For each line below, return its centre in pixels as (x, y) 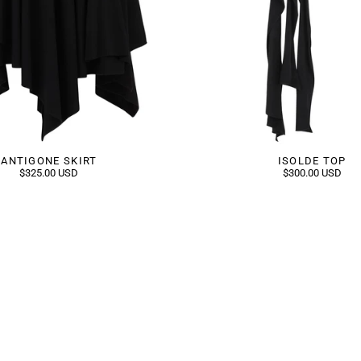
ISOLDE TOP (312, 160)
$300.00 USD (312, 172)
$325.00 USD (49, 172)
